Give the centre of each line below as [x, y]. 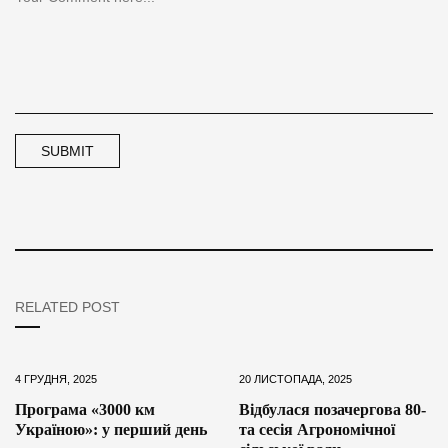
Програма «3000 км [85, 409]
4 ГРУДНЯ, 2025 [56, 378]
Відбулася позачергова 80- [332, 409]
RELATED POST [67, 306]
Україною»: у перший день [111, 429]
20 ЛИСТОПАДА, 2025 [295, 378]
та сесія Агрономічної [317, 429]
